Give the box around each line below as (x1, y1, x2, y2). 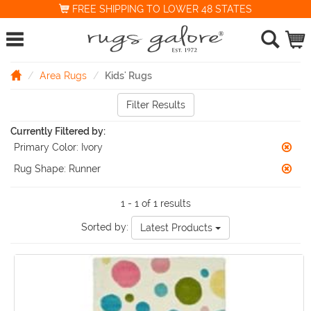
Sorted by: (81, 221, 131, 233)
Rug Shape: (14, 163, 66, 174)
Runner (69, 163, 101, 174)
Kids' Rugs (105, 70, 152, 81)
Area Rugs (40, 70, 87, 81)
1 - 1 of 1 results (120, 198, 191, 209)
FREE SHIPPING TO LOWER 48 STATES (69, 3, 252, 15)
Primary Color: (14, 142, 78, 153)
